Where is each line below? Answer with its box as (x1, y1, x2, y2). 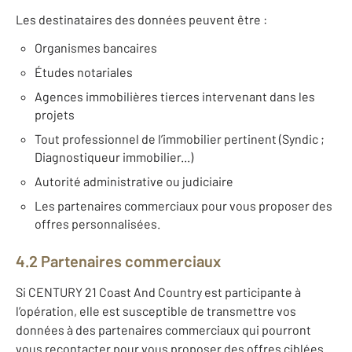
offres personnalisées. (35, 216, 160, 232)
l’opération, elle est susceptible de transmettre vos (16, 303, 296, 319)
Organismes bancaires (35, 40, 157, 56)
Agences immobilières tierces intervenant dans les (35, 89, 315, 104)
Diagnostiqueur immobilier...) (35, 149, 193, 165)
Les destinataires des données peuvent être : (16, 12, 267, 27)
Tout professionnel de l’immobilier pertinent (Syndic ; (35, 131, 324, 147)
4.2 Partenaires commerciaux (16, 251, 221, 271)
